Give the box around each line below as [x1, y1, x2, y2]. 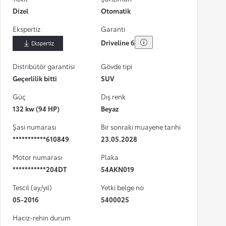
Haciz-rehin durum [13, 213, 71, 222]
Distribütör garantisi [13, 62, 75, 71]
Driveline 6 [101, 38, 135, 47]
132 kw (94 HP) [13, 104, 60, 114]
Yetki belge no [101, 183, 144, 192]
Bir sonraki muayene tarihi [101, 122, 181, 132]
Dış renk [101, 92, 126, 101]
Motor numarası [13, 152, 62, 162]
